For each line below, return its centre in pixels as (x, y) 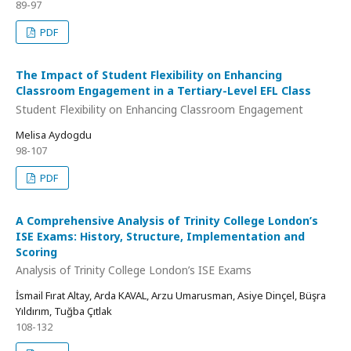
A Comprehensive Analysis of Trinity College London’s (167, 220)
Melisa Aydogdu (54, 134)
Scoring (36, 251)
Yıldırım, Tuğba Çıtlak (64, 311)
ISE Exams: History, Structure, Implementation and (160, 236)
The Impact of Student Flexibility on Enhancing (149, 75)
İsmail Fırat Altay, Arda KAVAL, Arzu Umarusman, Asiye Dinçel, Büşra (171, 296)
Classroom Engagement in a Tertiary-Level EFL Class (163, 91)
